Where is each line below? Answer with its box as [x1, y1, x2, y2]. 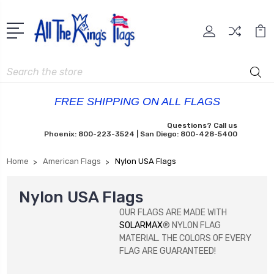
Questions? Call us [166, 121, 237, 130]
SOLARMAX [119, 220, 163, 231]
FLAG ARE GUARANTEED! [119, 246, 216, 257]
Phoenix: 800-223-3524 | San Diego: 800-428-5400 [43, 130, 237, 139]
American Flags [43, 157, 101, 166]
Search [7, 63, 35, 74]
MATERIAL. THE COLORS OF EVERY [119, 233, 251, 244]
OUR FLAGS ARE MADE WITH [119, 207, 227, 218]
